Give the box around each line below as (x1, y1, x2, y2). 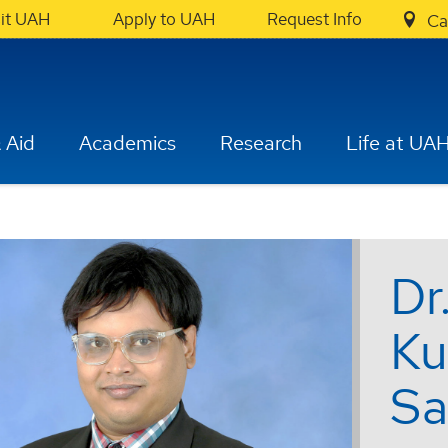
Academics (79, 130, 177, 156)
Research (220, 130, 303, 156)
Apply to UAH (113, 8, 215, 30)
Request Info (266, 8, 362, 30)
